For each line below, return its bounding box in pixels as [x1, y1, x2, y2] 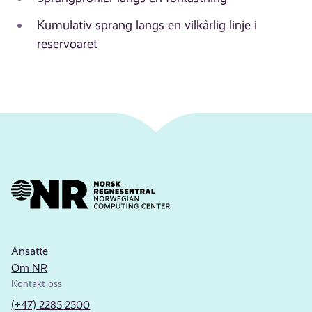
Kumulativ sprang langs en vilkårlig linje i [36, 18, 257, 33]
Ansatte [11, 244, 49, 258]
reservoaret [36, 37, 97, 52]
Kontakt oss [11, 277, 63, 289]
